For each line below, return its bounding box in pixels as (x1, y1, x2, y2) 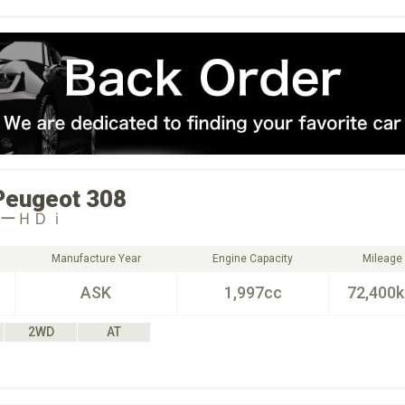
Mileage (362, 252, 402, 265)
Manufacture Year (51, 252, 141, 265)
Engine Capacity (212, 252, 293, 265)
